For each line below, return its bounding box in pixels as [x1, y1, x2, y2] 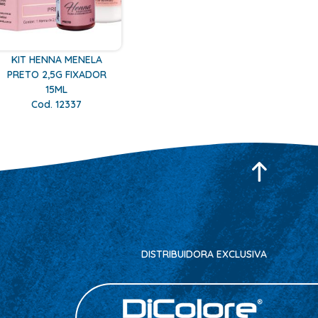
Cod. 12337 [31, 97, 82, 111]
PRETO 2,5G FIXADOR [6, 67, 106, 81]
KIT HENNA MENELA [11, 53, 102, 66]
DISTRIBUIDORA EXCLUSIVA [141, 248, 267, 261]
